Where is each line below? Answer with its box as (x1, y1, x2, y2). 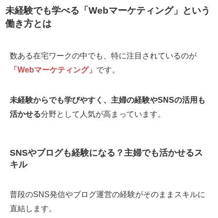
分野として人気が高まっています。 (41, 109, 165, 118)
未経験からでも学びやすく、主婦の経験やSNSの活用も (10, 95, 205, 104)
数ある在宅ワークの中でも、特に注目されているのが (10, 51, 197, 60)
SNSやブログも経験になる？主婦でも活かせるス (10, 147, 203, 158)
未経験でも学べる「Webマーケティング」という (5, 4, 211, 16)
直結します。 (10, 204, 56, 213)
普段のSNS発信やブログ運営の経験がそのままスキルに (10, 190, 205, 199)
